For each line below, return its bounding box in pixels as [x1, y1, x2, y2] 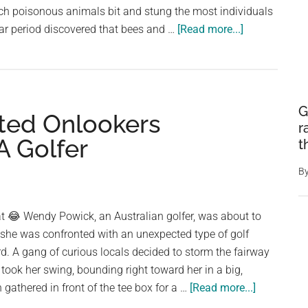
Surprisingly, [243, 40, 302, 53]
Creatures [243, 219, 289, 232]
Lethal [243, 183, 273, 196]
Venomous [243, 201, 295, 214]
